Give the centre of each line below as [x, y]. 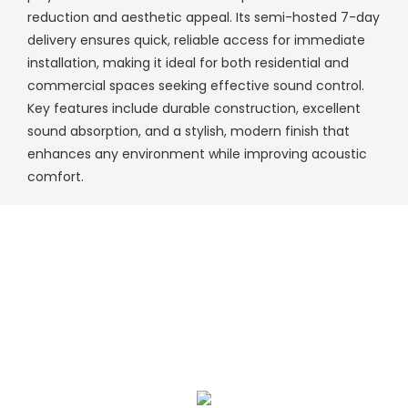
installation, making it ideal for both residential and [188, 62]
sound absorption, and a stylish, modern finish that [189, 131]
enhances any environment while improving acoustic [197, 153]
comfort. [56, 176]
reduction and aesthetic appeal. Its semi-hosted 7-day [204, 17]
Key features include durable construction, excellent [194, 108]
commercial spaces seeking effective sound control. [196, 85]
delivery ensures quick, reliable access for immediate [196, 40]
